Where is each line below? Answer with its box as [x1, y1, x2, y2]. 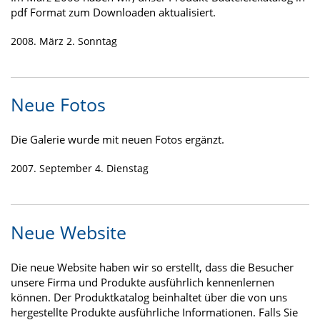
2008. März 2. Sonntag [11, 34, 117, 48]
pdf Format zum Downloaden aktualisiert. [11, 4, 216, 19]
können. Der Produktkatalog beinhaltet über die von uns [11, 289, 287, 304]
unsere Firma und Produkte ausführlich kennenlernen [11, 274, 274, 289]
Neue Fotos [11, 92, 106, 117]
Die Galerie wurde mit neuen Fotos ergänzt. [11, 132, 224, 147]
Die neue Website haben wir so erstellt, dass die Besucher [11, 259, 294, 274]
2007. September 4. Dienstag [11, 161, 149, 176]
